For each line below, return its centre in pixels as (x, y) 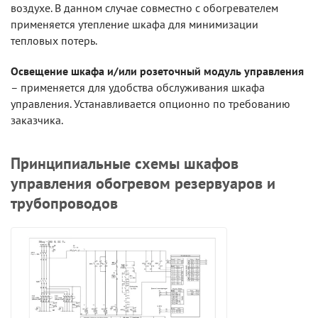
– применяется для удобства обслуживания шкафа (138, 87)
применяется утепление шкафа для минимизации (135, 24)
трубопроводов (64, 203)
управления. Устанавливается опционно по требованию (150, 103)
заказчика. (37, 120)
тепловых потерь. (54, 40)
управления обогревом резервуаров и (143, 183)
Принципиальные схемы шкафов (125, 163)
